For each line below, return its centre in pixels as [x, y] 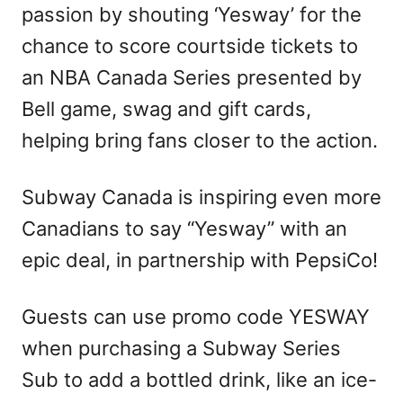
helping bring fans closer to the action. [200, 140]
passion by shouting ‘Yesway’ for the [192, 14]
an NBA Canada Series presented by [192, 77]
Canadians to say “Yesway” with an [184, 228]
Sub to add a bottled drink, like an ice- [199, 379]
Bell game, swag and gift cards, [166, 108]
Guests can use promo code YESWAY [196, 316]
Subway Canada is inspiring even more [201, 197]
